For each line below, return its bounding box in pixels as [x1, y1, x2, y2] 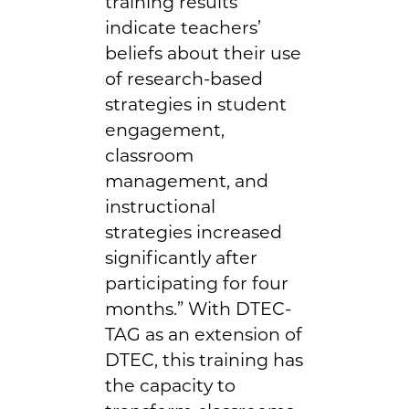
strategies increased [105, 220, 282, 243]
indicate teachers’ [105, 16, 261, 38]
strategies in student [105, 92, 287, 115]
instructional [105, 194, 215, 217]
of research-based [105, 67, 263, 89]
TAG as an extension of [105, 322, 302, 345]
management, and [105, 169, 268, 192]
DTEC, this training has [105, 348, 303, 371]
